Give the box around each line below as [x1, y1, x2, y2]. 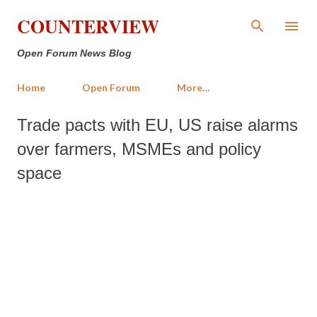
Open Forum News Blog [17, 47, 132, 59]
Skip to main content [117, 11, 200, 24]
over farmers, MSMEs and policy [17, 139, 261, 158]
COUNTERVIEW [17, 13, 159, 40]
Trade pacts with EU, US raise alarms [17, 115, 298, 134]
